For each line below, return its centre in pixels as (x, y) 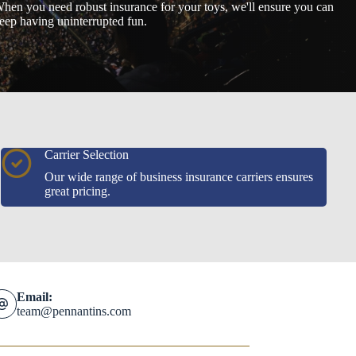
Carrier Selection (87, 155)
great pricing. (78, 191)
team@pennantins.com (74, 311)
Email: (35, 296)
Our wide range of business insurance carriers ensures (179, 177)
